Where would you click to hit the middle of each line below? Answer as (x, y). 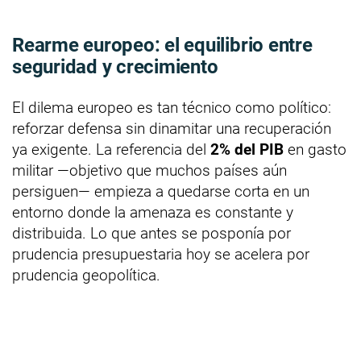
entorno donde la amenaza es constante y (153, 212)
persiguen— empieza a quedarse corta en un (161, 191)
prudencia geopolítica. (86, 275)
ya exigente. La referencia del (111, 149)
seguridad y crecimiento (115, 66)
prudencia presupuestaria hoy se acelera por (161, 254)
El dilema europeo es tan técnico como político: (172, 107)
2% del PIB (247, 149)
